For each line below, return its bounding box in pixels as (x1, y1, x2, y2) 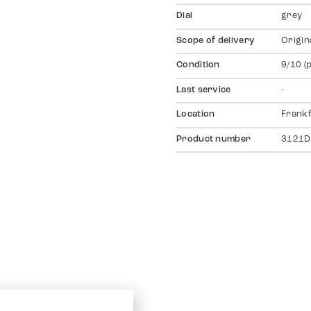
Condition (176, 61, 220, 70)
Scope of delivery (176, 36, 255, 45)
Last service (176, 85, 231, 94)
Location (176, 110, 215, 119)
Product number (176, 135, 251, 144)
